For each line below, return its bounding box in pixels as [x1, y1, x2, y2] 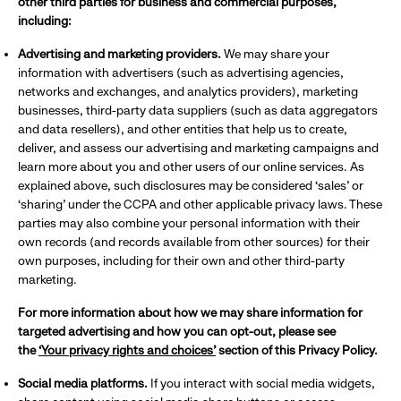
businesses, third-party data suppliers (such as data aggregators [18, 103, 378, 117]
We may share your [224, 47, 329, 61]
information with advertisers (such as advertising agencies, [18, 65, 344, 80]
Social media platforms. [18, 376, 150, 390]
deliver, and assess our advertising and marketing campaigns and [18, 141, 379, 155]
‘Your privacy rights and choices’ [38, 343, 216, 357]
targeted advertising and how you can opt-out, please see [18, 324, 336, 338]
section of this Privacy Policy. [216, 343, 380, 357]
